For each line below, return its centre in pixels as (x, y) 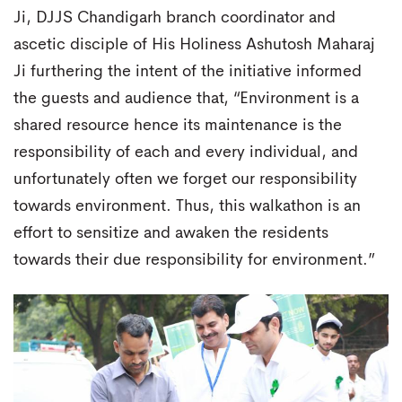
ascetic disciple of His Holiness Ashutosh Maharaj (194, 44)
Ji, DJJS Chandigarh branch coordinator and (175, 17)
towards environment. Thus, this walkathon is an (187, 206)
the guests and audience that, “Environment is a (186, 98)
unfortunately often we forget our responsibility (185, 179)
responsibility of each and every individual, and (186, 152)
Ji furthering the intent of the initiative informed (188, 71)
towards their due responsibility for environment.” (194, 260)
